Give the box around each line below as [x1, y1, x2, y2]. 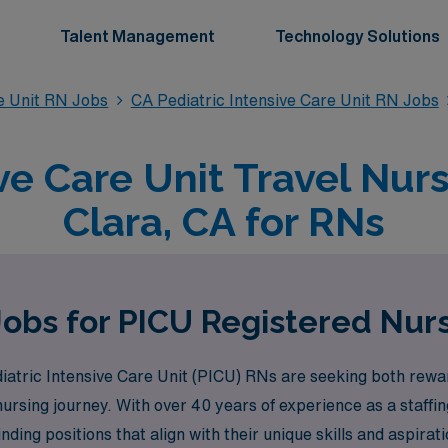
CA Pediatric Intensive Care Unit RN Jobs [130, 92, 439, 108]
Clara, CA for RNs [63, 198, 385, 245]
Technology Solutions [275, 28, 440, 44]
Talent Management [60, 28, 215, 44]
